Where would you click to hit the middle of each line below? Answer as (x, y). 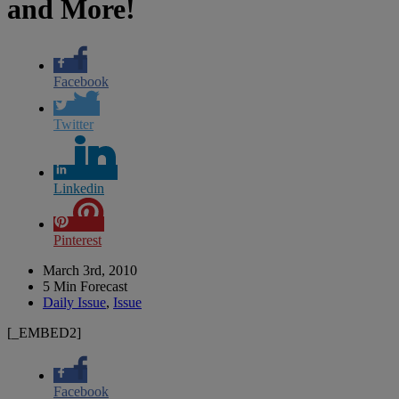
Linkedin (79, 188)
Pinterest (77, 240)
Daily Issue (74, 302)
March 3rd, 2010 (90, 270)
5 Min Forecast (85, 286)
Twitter (73, 124)
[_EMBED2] (44, 332)
